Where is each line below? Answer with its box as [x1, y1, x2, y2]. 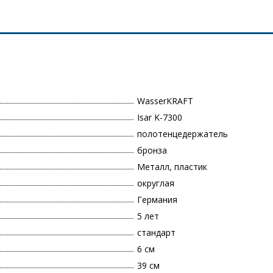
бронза [137, 144, 167, 157]
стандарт [137, 227, 175, 239]
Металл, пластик [137, 161, 207, 173]
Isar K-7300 [137, 112, 182, 124]
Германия [137, 194, 177, 206]
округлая [137, 177, 174, 190]
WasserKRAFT [137, 95, 193, 107]
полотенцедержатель [137, 128, 228, 140]
